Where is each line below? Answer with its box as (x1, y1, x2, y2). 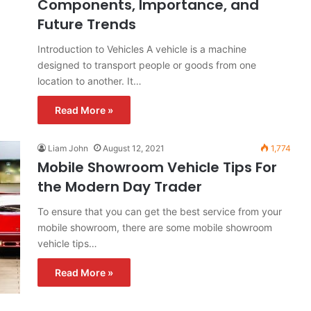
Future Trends (37, 15, 136, 34)
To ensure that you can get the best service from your (37, 205, 282, 217)
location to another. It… (37, 75, 142, 87)
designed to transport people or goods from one (37, 59, 256, 71)
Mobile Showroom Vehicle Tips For (37, 158, 277, 177)
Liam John (48, 143, 88, 153)
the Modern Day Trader (37, 177, 202, 196)
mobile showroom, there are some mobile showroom (37, 221, 272, 233)
